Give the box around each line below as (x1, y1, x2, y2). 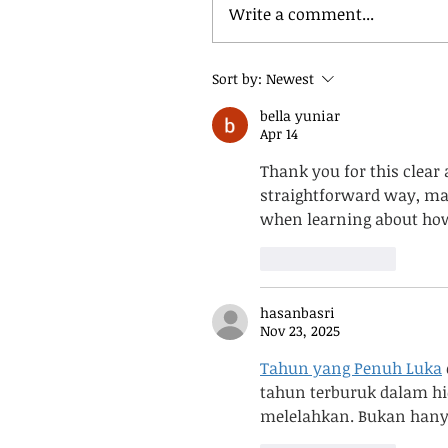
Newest (266, 69, 314, 88)
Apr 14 (260, 124, 298, 143)
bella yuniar (260, 106, 340, 125)
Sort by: (212, 69, 262, 88)
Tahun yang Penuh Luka (260, 357, 442, 379)
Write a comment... (229, 3, 374, 25)
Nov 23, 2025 (260, 321, 340, 340)
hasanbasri (260, 303, 335, 322)
